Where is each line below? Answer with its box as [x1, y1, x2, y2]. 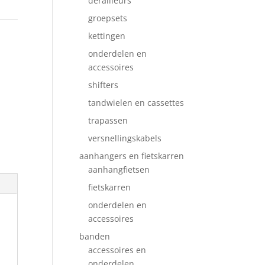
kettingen [88, 30, 126, 41]
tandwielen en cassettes [88, 97, 185, 108]
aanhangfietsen [88, 164, 150, 175]
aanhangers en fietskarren [79, 150, 185, 161]
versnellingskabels [88, 132, 162, 144]
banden [79, 231, 111, 242]
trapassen [88, 115, 128, 126]
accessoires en [88, 244, 147, 256]
